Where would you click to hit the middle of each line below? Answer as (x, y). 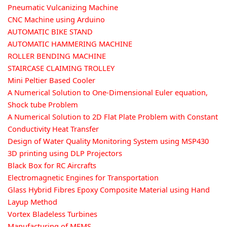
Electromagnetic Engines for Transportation (83, 177)
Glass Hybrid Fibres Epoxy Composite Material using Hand (109, 189)
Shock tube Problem (43, 104)
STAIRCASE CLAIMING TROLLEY (61, 68)
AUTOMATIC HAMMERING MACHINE (70, 43)
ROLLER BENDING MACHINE (57, 55)
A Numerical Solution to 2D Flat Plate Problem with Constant (113, 116)
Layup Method (32, 201)
